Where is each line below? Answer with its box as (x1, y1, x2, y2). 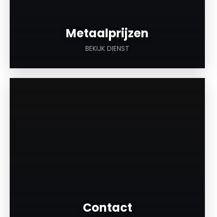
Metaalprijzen (66, 25, 149, 42)
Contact (82, 200, 132, 216)
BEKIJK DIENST (85, 44, 130, 54)
